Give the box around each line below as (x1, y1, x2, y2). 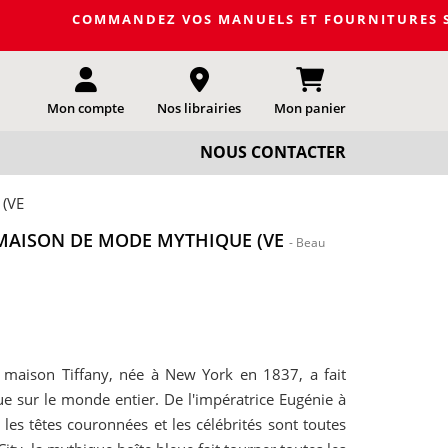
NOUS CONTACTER (200, 141, 346, 163)
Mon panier (274, 99, 346, 117)
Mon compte (47, 99, 124, 117)
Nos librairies (157, 99, 241, 117)
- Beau (289, 234, 325, 250)
